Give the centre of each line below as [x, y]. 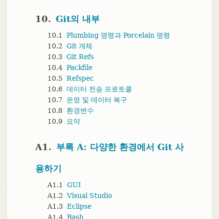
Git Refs [80, 57]
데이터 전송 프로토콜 [99, 89]
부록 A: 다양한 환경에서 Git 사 [120, 147]
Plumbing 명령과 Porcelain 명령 [118, 35]
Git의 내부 [77, 19]
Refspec [80, 78]
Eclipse [79, 207]
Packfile [79, 68]
